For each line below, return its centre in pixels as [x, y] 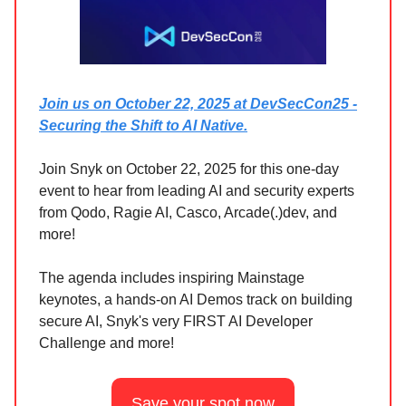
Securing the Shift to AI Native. [143, 126]
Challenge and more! [106, 343]
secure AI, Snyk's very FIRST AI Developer [176, 322]
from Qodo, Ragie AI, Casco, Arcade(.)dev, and [188, 213]
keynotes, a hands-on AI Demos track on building [196, 300]
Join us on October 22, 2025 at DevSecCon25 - [198, 104]
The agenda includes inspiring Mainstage [172, 278]
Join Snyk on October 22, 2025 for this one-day [189, 169]
